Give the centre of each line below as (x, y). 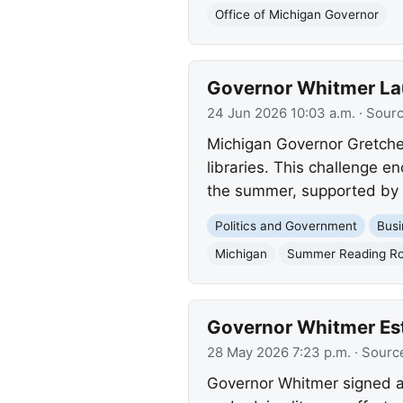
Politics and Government (286, 225)
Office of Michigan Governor (296, 14)
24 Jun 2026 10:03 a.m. (281, 114)
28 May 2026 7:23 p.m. (278, 353)
